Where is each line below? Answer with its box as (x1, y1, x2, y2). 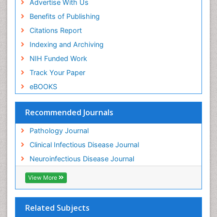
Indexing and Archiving (29, 40, 104, 49)
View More (28, 174, 59, 182)
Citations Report (29, 26, 82, 35)
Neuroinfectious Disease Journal (29, 155, 134, 163)
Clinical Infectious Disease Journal (29, 140, 139, 149)
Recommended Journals (25, 107, 113, 118)
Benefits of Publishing (29, 12, 100, 21)
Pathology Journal (29, 126, 89, 135)
